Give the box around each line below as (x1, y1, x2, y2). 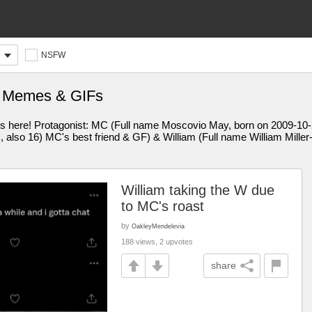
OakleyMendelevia (132, 222, 185, 230)
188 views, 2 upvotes (121, 237, 193, 246)
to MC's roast (121, 198, 204, 214)
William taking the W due (121, 182, 274, 198)
